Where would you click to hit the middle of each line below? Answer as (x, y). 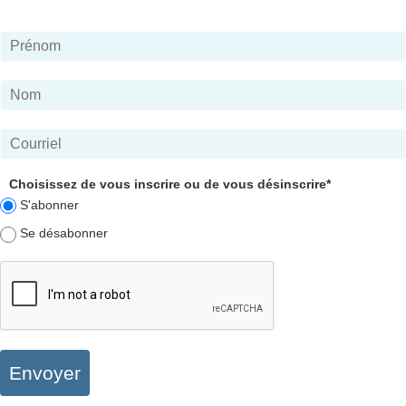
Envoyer (45, 373)
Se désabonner (64, 233)
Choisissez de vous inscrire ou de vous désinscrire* (170, 184)
